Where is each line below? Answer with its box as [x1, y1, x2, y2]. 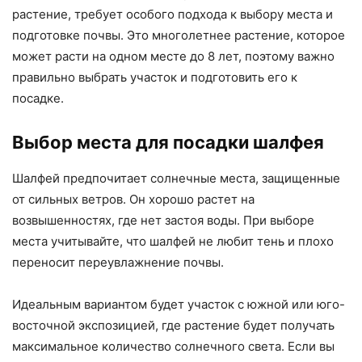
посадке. [12, 90, 64, 107]
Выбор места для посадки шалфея [12, 132, 324, 154]
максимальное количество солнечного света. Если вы [12, 339, 335, 355]
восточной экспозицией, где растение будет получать [12, 318, 335, 334]
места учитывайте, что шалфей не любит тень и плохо [12, 234, 334, 250]
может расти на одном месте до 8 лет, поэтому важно [12, 48, 335, 65]
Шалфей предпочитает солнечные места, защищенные [12, 170, 340, 187]
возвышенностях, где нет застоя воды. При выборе [12, 213, 314, 229]
